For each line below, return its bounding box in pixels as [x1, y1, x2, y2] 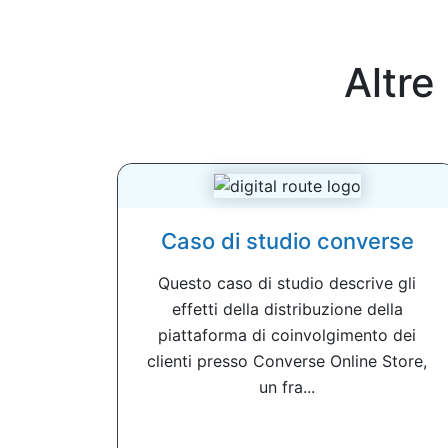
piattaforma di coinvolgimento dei [158, 324, 416, 345]
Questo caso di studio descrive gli [158, 272, 416, 293]
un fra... [259, 376, 315, 397]
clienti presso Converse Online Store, [147, 350, 427, 371]
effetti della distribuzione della [171, 298, 403, 319]
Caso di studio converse [160, 227, 414, 254]
